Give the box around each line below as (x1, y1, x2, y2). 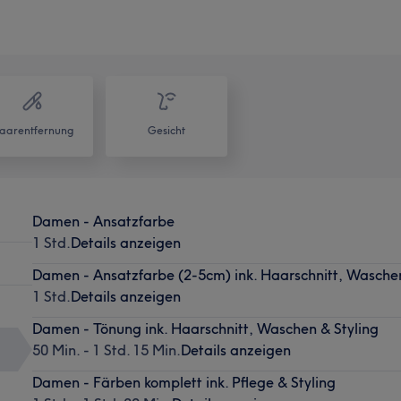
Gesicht (148, 123, 185, 137)
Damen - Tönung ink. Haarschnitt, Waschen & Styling (31, 319, 379, 337)
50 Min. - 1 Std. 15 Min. (31, 340, 181, 359)
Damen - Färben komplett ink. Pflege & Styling (31, 372, 336, 391)
